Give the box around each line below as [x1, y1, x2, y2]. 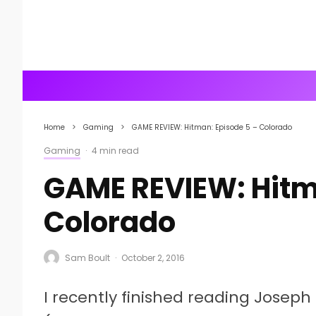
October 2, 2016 [121, 251, 185, 264]
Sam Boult [65, 251, 110, 264]
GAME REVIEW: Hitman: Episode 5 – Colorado [132, 122, 292, 133]
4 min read [92, 145, 139, 157]
